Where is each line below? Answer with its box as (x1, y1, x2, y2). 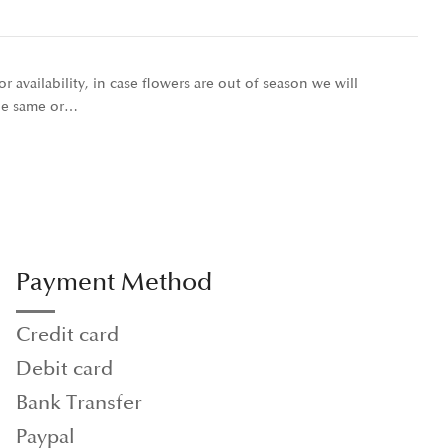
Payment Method (16, 266, 213, 297)
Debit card (16, 356, 114, 381)
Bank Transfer (16, 390, 143, 415)
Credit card (16, 322, 120, 347)
